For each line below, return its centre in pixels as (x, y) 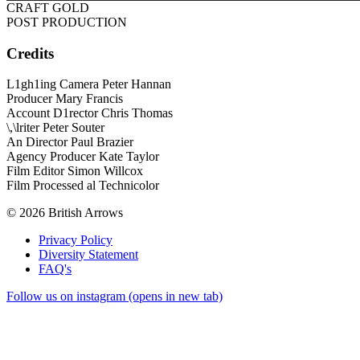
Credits (30, 53)
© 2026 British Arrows (65, 213)
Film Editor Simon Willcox (75, 171)
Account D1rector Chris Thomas (90, 113)
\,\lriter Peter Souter (55, 128)
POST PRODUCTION (67, 22)
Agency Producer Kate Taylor (83, 157)
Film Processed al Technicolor (83, 186)
